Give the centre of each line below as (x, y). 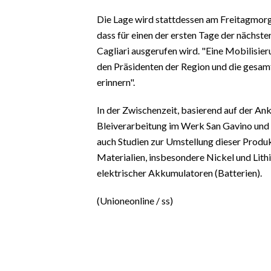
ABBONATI (32, 170)
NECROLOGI (34, 207)
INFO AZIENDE (40, 151)
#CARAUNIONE (41, 34)
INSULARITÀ (36, 64)
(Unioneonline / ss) (135, 200)
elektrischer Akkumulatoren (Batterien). (179, 172)
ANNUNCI (30, 189)
